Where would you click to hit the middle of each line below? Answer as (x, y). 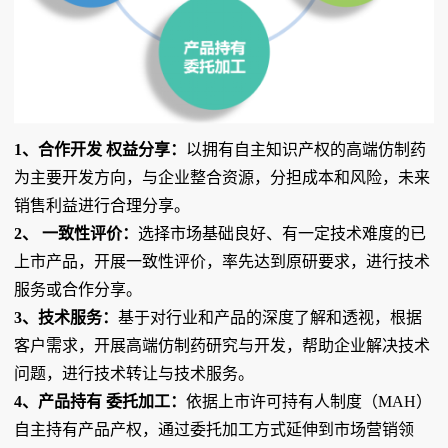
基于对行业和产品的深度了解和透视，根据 (270, 317)
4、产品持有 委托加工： (100, 401)
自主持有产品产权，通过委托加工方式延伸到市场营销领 (214, 429)
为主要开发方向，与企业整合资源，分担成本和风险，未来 (222, 177)
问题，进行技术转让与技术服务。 (134, 373)
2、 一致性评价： (76, 233)
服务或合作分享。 (78, 289)
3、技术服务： (66, 317)
